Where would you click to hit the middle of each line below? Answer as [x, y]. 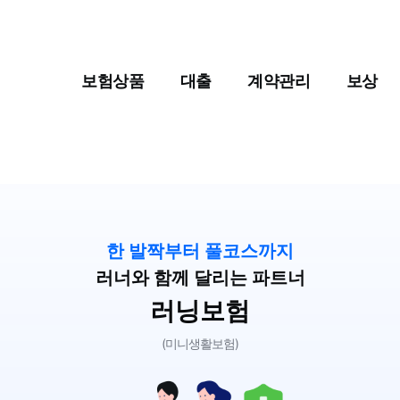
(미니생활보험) [200, 343]
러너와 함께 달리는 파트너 [200, 278]
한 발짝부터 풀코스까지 [200, 251]
